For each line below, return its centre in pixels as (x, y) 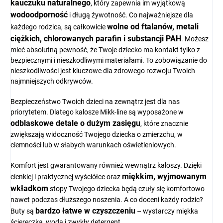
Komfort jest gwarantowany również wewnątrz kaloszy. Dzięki (106, 166)
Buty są (23, 211)
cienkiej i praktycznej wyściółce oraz (66, 177)
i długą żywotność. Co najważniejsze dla (130, 15)
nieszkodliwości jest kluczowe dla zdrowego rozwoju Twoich (103, 71)
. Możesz (195, 39)
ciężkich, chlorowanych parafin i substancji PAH (96, 39)
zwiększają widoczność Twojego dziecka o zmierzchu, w (97, 135)
